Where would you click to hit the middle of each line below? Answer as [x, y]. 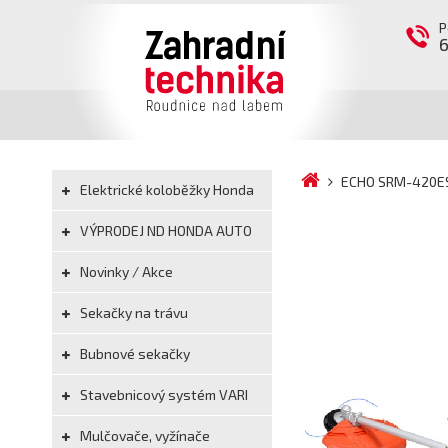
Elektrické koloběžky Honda [165, 189]
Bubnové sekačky [133, 353]
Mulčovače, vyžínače [143, 435]
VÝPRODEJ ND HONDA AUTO [164, 230]
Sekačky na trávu [132, 312]
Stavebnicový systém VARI [162, 394]
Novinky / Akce [125, 271]
